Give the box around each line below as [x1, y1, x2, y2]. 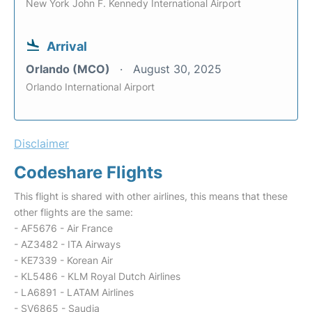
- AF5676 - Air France [14, 222, 113, 234]
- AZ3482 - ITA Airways [14, 238, 120, 250]
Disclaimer [14, 136, 69, 150]
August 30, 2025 [133, 62, 221, 76]
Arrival [47, 39, 87, 54]
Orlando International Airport [26, 81, 155, 93]
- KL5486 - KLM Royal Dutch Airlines [14, 270, 180, 282]
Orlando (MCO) [26, 62, 113, 76]
